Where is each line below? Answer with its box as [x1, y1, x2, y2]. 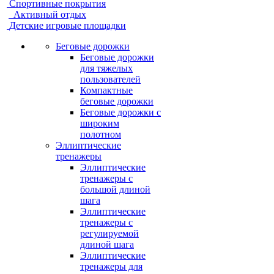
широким [80, 118, 119, 128]
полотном [80, 129, 121, 139]
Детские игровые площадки [9, 20, 126, 31]
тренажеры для [80, 261, 143, 272]
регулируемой [80, 228, 139, 239]
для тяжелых [80, 63, 133, 73]
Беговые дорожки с [80, 107, 161, 117]
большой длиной [80, 184, 150, 194]
